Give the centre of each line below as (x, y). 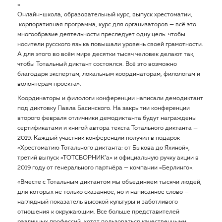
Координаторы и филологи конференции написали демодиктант (110, 99)
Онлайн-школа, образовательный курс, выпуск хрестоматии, (105, 15)
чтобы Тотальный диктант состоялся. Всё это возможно (97, 64)
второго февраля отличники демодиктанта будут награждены (107, 118)
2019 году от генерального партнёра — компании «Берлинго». (106, 168)
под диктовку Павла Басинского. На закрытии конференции (104, 109)
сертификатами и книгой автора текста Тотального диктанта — (108, 128)
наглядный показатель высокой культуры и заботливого (98, 202)
